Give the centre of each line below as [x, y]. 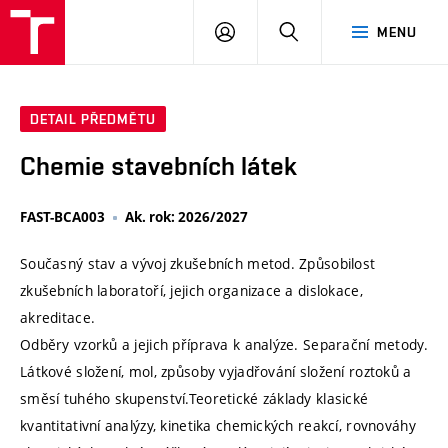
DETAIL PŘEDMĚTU [93, 119]
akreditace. [58, 318]
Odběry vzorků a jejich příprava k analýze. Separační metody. [224, 345]
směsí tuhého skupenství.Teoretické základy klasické [194, 399]
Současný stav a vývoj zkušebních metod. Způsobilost [198, 264]
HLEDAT [324, 31]
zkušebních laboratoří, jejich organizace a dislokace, [191, 291]
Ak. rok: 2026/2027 [186, 217]
